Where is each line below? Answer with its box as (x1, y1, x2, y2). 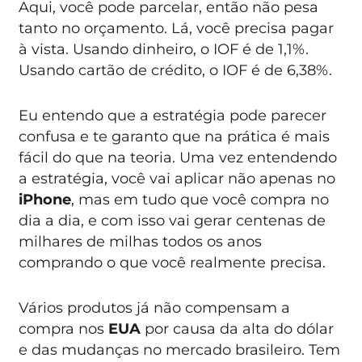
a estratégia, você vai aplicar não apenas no (19, 169, 336, 187)
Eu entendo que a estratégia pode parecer (19, 106, 327, 124)
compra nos (19, 320, 109, 338)
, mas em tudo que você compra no (71, 190, 330, 208)
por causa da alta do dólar (145, 320, 335, 338)
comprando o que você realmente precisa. (19, 253, 326, 271)
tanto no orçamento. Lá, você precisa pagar (19, 19, 335, 36)
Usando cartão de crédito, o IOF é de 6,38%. (19, 61, 333, 78)
